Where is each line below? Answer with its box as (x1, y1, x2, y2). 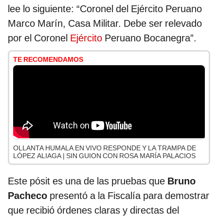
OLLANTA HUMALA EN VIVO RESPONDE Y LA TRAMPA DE (13, 144, 196, 152)
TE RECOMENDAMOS (13, 55, 83, 64)
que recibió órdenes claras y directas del (8, 204, 179, 217)
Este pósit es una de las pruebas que (8, 175, 167, 187)
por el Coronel (8, 32, 70, 44)
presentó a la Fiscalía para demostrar (47, 190, 209, 202)
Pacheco (8, 190, 47, 202)
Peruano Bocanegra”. (102, 32, 197, 44)
